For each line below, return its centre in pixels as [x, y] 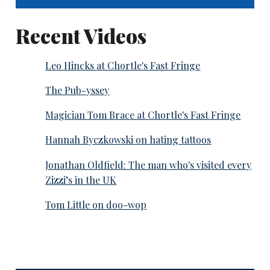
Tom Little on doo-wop [96, 204]
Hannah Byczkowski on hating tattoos [128, 140]
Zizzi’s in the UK [81, 180]
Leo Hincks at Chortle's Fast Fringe [123, 65]
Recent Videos [81, 36]
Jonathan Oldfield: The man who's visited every [149, 165]
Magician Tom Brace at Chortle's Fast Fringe [143, 115]
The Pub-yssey [77, 90]
